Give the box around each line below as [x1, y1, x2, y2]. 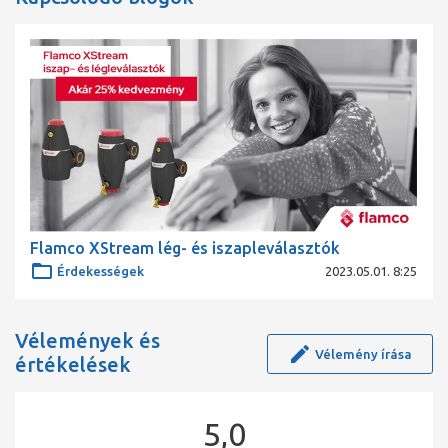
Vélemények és [15, 329, 160, 353]
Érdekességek [57, 264, 145, 279]
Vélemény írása [315, 347, 412, 362]
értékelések [15, 353, 131, 377]
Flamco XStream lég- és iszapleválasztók [30, 239, 340, 258]
